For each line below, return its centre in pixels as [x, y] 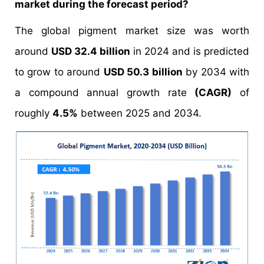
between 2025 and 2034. [143, 113]
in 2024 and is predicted [190, 51]
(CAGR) [213, 93]
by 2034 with [216, 72]
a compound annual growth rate [105, 93]
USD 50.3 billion [143, 72]
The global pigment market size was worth [132, 31]
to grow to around [59, 72]
